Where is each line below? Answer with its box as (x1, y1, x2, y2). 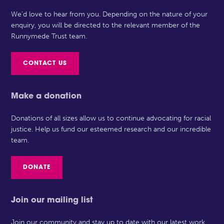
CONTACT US (23, 60, 67, 66)
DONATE (23, 164, 51, 170)
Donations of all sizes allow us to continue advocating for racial (11, 113, 211, 122)
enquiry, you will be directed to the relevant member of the (11, 20, 200, 29)
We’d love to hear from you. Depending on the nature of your (11, 9, 208, 18)
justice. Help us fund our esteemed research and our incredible (11, 124, 211, 133)
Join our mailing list (11, 196, 93, 204)
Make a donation (11, 92, 82, 100)
